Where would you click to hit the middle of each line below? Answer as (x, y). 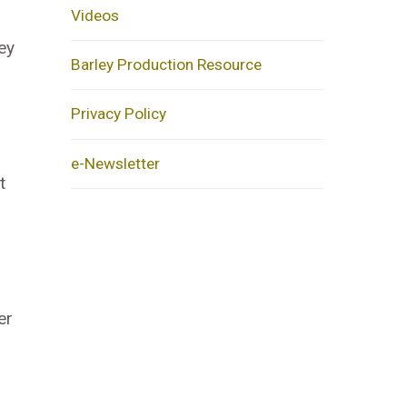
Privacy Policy (118, 114)
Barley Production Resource (166, 65)
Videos (94, 15)
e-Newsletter (115, 163)
